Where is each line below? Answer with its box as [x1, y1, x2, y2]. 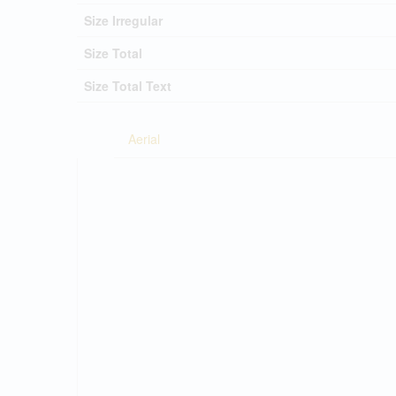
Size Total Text [84, 77, 171, 95]
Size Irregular [84, 11, 163, 29]
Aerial [128, 130, 160, 148]
